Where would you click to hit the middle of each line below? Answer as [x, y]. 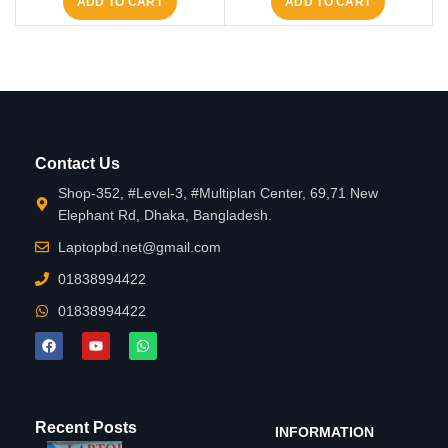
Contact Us [77, 163]
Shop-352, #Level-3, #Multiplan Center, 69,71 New [217, 192]
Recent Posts [86, 427]
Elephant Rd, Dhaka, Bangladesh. [164, 214]
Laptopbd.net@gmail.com [139, 246]
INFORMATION [324, 431]
